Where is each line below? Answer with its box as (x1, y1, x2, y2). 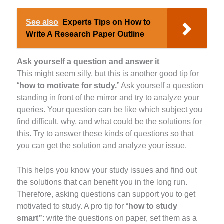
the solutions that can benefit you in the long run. (17, 178, 188, 187)
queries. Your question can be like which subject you (17, 105, 203, 114)
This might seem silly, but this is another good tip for (17, 69, 199, 78)
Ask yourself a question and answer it (17, 57, 160, 66)
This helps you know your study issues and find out (17, 166, 197, 175)
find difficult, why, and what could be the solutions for (17, 117, 202, 126)
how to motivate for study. (19, 81, 117, 90)
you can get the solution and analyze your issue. (17, 141, 187, 150)
